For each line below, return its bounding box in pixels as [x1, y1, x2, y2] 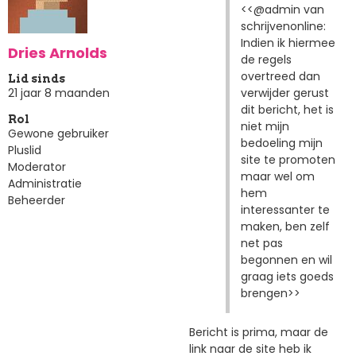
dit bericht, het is [240, 101, 334, 118]
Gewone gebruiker [8, 126, 109, 142]
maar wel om [240, 168, 315, 184]
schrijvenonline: [240, 17, 326, 34]
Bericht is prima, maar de [189, 323, 328, 340]
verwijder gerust [240, 84, 329, 101]
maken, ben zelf [240, 218, 330, 234]
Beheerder [8, 192, 65, 209]
